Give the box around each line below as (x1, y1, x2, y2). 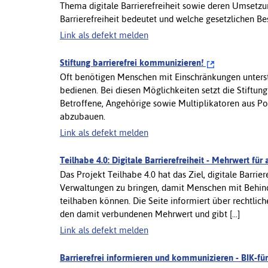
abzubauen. (60, 111, 105, 121)
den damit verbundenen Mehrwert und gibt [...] (60, 208, 240, 219)
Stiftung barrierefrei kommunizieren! (60, 57, 206, 68)
